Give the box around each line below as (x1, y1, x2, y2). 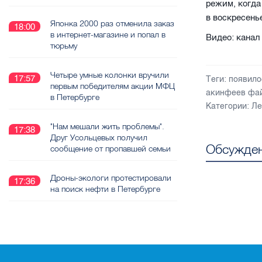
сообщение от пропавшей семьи (50, 143, 171, 154)
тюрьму (50, 40, 77, 51)
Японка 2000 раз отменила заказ (50, 18, 174, 29)
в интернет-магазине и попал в (50, 29, 166, 40)
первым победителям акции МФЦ (50, 81, 175, 91)
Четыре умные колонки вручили (50, 70, 169, 80)
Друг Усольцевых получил (50, 132, 147, 143)
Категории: (206, 101, 250, 111)
